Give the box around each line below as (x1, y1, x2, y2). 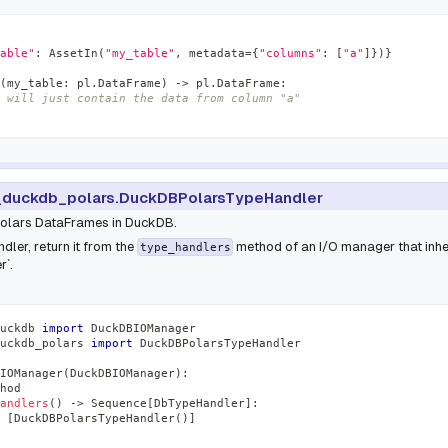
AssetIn (42, 47, 98, 60)
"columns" (259, 47, 322, 60)
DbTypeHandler (154, 396, 245, 410)
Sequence (84, 396, 147, 410)
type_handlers (139, 240, 231, 254)
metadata (182, 47, 245, 60)
